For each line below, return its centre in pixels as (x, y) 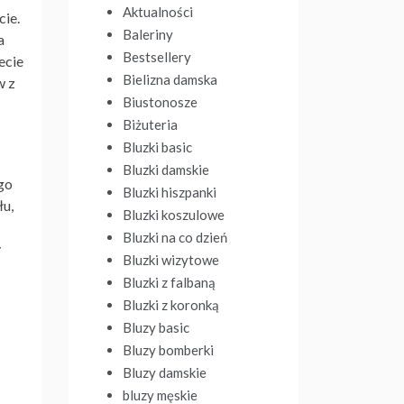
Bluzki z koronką (171, 305)
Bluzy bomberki (168, 350)
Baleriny (148, 34)
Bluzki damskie (166, 170)
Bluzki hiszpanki (170, 192)
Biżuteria (150, 124)
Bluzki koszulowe (174, 215)
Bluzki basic (157, 147)
